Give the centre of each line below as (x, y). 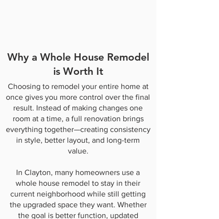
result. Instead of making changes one (78, 108)
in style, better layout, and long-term (78, 140)
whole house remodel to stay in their (78, 183)
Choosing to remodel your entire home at (78, 86)
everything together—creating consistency (78, 129)
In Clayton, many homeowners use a (78, 172)
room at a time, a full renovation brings (78, 119)
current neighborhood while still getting (78, 194)
